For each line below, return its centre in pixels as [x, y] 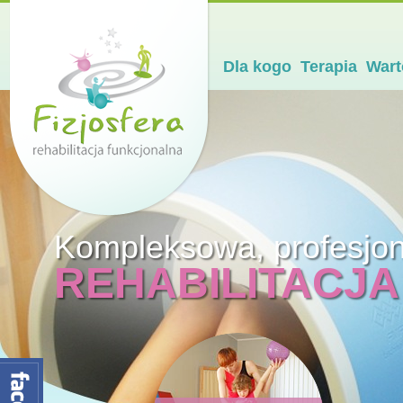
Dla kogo [257, 67]
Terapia [329, 67]
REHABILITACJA [227, 283]
